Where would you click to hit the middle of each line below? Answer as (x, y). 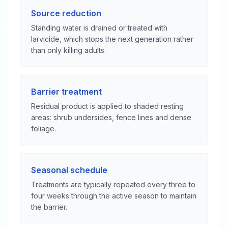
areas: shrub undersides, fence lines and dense (111, 117)
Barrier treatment (66, 92)
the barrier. (49, 207)
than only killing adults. (68, 50)
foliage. (44, 129)
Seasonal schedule (69, 170)
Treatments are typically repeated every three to (113, 184)
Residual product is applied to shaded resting (107, 106)
